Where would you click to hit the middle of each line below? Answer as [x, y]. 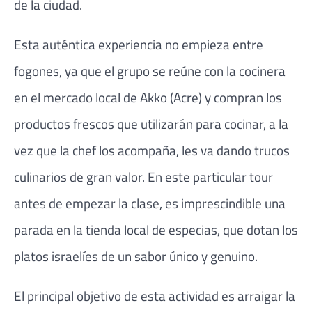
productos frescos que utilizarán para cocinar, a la [151, 123]
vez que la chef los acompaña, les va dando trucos [152, 150]
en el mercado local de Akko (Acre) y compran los [148, 97]
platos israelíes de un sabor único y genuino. [136, 256]
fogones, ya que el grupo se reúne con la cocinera [150, 70]
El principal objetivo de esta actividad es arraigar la [155, 296]
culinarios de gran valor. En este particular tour [143, 176]
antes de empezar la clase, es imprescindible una [150, 203]
